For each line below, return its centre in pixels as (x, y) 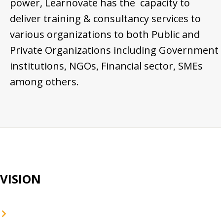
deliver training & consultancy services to (105, 19)
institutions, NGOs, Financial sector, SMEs (106, 66)
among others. (44, 82)
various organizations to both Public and (105, 35)
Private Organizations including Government (114, 50)
